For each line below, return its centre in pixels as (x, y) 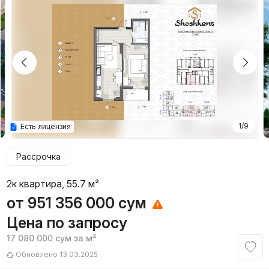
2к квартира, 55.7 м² (53, 184)
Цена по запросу (67, 223)
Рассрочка (38, 157)
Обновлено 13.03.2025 (56, 255)
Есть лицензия (44, 127)
